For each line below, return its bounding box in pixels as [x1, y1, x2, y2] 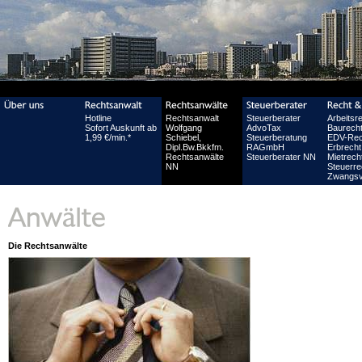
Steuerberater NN [246, 152, 316, 162]
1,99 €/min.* [85, 133, 131, 142]
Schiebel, [166, 133, 201, 142]
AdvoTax [246, 123, 281, 133]
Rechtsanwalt [166, 113, 219, 123]
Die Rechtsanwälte [8, 241, 87, 251]
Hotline [85, 113, 112, 123]
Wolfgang [166, 123, 202, 133]
